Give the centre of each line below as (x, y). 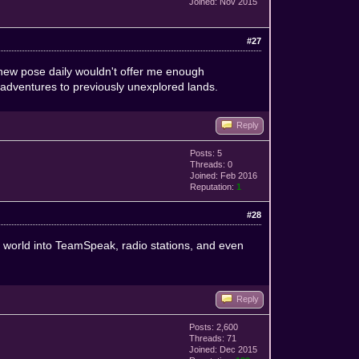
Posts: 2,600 (214, 327)
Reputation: (214, 186)
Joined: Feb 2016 (224, 175)
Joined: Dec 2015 (224, 349)
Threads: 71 (213, 338)
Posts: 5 (206, 153)
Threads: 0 (212, 164)
